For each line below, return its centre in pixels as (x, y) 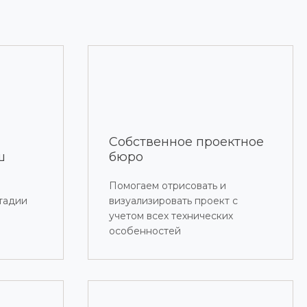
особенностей (145, 231)
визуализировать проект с (174, 201)
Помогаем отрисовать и (168, 186)
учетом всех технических (171, 216)
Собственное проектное (187, 142)
